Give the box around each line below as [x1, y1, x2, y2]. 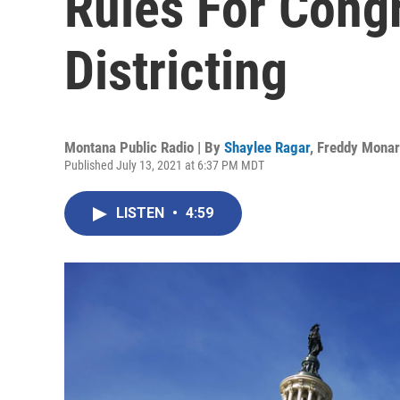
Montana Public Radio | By [64, 138, 224, 156]
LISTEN [116, 204, 168, 221]
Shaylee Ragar [224, 138, 310, 156]
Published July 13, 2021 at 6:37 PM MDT [64, 158, 264, 172]
